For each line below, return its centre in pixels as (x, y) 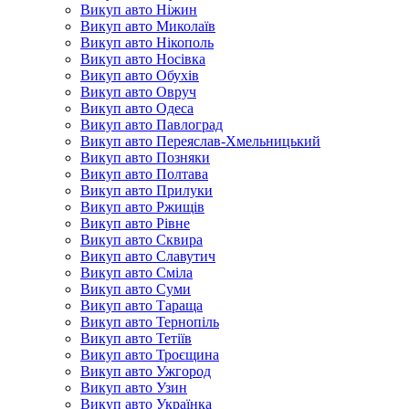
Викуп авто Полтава (144, 174)
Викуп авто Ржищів (142, 207)
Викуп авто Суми (136, 289)
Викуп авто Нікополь (147, 42)
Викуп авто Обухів (140, 75)
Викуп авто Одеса (137, 108)
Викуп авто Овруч (138, 92)
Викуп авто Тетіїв (136, 338)
